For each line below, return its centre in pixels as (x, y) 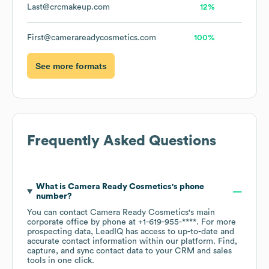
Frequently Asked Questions (122, 141)
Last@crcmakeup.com (68, 8)
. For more (216, 222)
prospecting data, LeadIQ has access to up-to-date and (131, 232)
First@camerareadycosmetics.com (92, 38)
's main (202, 213)
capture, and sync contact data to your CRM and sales (129, 251)
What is (52, 187)
